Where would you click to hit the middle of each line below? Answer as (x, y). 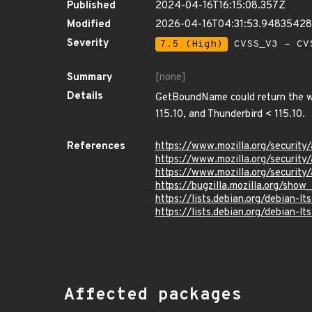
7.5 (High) (192, 44)
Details (85, 96)
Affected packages (153, 295)
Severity (88, 44)
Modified (89, 25)
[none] (171, 78)
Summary (90, 78)
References (96, 147)
